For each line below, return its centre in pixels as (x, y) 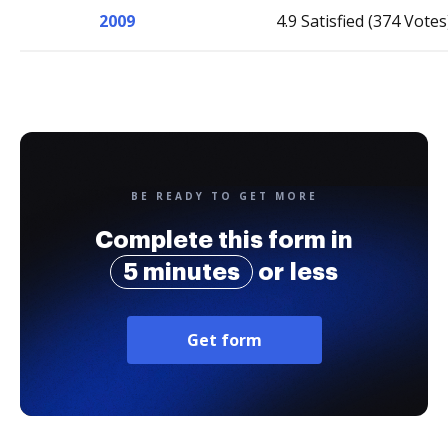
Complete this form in (224, 240)
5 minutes (181, 272)
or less (295, 272)
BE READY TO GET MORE (224, 196)
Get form (224, 340)
